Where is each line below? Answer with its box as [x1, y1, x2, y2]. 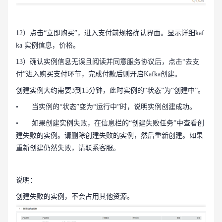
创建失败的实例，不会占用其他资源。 [16, 193, 134, 201]
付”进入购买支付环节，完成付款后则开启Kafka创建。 [16, 70, 181, 78]
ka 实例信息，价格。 [16, 42, 80, 50]
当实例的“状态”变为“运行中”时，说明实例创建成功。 [32, 103, 196, 111]
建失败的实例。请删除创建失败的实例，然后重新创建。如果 [16, 132, 203, 140]
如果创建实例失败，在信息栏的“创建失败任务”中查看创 [32, 119, 204, 127]
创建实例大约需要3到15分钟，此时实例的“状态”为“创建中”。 [16, 87, 205, 95]
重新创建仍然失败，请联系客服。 [16, 144, 120, 152]
